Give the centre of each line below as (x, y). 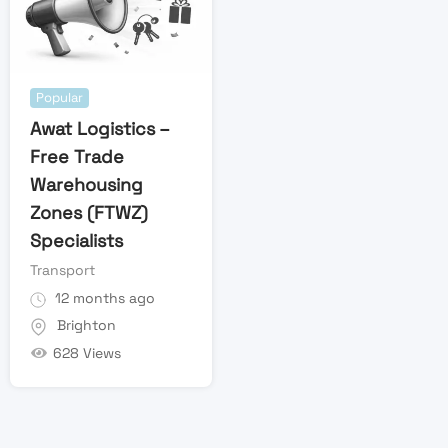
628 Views (86, 352)
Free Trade (77, 157)
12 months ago (103, 298)
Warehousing (86, 185)
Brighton (86, 325)
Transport (62, 270)
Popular (59, 98)
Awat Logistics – (99, 129)
